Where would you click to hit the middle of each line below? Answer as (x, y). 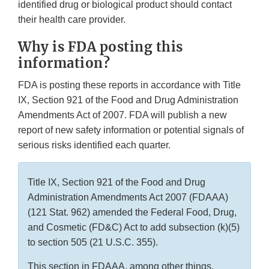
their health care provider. (72, 20)
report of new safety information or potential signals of (131, 130)
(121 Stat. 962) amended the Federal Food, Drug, (132, 213)
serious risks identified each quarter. (94, 145)
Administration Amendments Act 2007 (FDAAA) (128, 198)
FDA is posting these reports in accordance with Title (129, 85)
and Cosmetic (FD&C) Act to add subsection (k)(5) (134, 228)
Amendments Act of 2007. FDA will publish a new (122, 115)
